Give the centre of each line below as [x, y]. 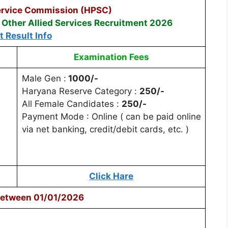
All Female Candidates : [72, 104]
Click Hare [111, 176]
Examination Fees [111, 57]
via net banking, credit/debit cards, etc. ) [105, 129]
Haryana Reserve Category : [80, 91]
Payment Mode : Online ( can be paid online [111, 116]
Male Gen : [44, 78]
